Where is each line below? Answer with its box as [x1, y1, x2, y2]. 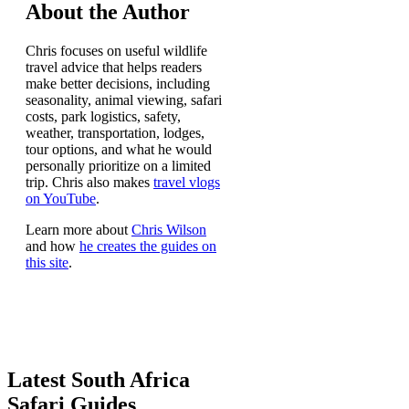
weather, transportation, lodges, [26, 125, 204, 142]
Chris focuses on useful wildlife [26, 43, 207, 59]
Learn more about [26, 222, 131, 238]
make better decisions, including [26, 76, 210, 92]
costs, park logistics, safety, [26, 109, 181, 125]
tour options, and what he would [26, 142, 212, 158]
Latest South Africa [7, 367, 190, 392]
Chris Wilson [131, 222, 206, 238]
